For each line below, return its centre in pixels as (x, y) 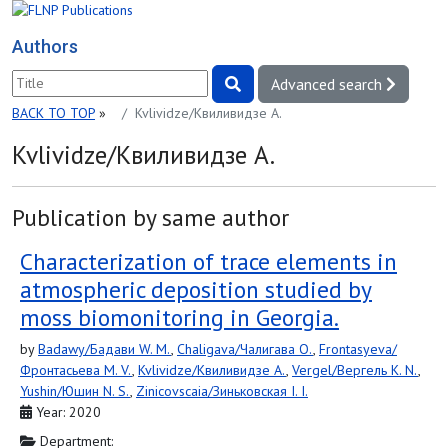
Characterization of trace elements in (208, 261)
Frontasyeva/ (358, 349)
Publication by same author (150, 217)
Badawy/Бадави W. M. (104, 349)
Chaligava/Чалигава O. (245, 349)
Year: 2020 (66, 412)
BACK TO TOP (53, 113)
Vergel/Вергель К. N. (355, 370)
